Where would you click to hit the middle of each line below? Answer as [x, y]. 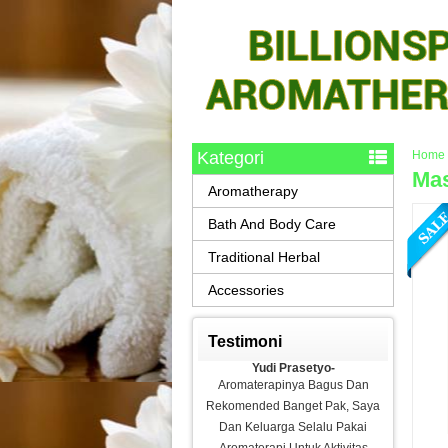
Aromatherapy [253, 191]
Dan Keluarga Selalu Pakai [293, 427]
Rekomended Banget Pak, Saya [293, 406]
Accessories [246, 290]
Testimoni [245, 341]
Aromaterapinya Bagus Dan [293, 385]
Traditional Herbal [264, 257]
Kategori [230, 158]
